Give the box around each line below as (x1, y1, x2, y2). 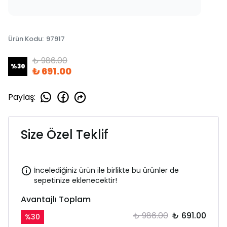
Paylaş (8, 91, 34, 103)
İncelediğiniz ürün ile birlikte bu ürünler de (34, 165, 179, 175)
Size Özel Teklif (21, 126, 108, 143)
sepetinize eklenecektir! (34, 175, 117, 185)
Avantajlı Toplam (21, 194, 91, 205)
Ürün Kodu (8, 34, 42, 44)
